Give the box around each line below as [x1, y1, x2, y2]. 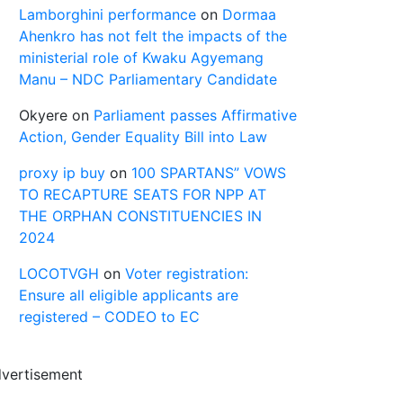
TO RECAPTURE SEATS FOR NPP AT [19, 185, 266, 203]
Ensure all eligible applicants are [19, 286, 238, 304]
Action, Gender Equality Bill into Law [19, 128, 267, 146]
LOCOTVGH [19, 264, 99, 282]
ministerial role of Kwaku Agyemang [19, 49, 264, 67]
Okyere [19, 106, 67, 124]
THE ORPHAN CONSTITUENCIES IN [19, 207, 262, 225]
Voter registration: [125, 264, 248, 282]
